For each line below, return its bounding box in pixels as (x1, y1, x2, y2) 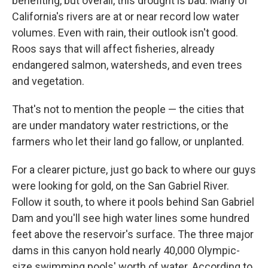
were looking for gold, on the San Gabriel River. (12, 179, 229, 193)
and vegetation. (12, 75, 84, 88)
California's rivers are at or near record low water (12, 10, 239, 23)
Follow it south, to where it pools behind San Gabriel (12, 196, 254, 209)
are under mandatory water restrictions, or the (12, 119, 229, 132)
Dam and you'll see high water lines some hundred (12, 212, 249, 225)
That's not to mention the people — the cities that (12, 103, 244, 116)
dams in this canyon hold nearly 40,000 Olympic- (12, 244, 240, 257)
